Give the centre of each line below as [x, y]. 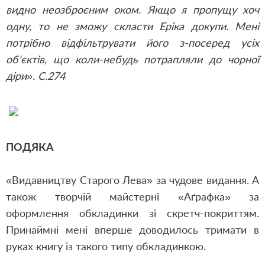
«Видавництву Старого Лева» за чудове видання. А [132, 180]
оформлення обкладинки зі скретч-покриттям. [132, 213]
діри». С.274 [35, 76]
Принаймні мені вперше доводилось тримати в [132, 230]
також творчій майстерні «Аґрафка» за [132, 196]
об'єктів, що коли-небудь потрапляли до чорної [132, 59]
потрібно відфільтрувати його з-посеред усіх [132, 43]
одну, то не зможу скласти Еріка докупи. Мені [132, 26]
